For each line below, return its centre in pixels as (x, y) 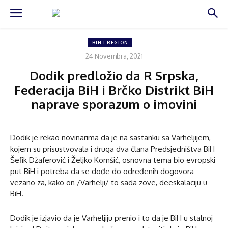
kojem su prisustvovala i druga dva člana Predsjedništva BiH (112, 149)
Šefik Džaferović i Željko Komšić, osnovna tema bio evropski (113, 160)
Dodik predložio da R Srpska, (114, 75)
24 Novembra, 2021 (114, 56)
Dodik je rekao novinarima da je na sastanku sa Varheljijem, (110, 137)
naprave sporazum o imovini (114, 104)
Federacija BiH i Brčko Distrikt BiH (114, 90)
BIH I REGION (110, 42)
